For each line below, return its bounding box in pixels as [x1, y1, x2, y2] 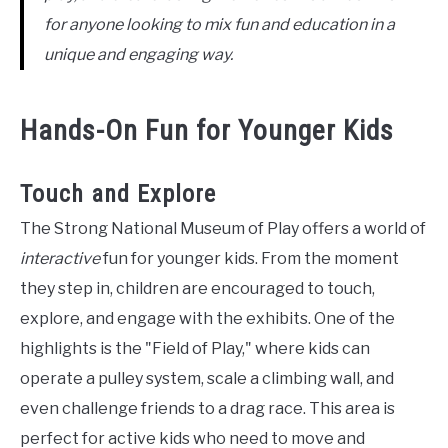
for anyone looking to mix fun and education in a [44, 15, 395, 34]
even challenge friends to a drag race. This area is [20, 399, 395, 418]
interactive [20, 249, 100, 268]
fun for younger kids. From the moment [100, 249, 399, 268]
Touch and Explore [20, 180, 216, 208]
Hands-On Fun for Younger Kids [20, 114, 394, 147]
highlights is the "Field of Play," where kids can [20, 339, 370, 358]
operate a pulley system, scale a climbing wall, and [20, 369, 394, 388]
